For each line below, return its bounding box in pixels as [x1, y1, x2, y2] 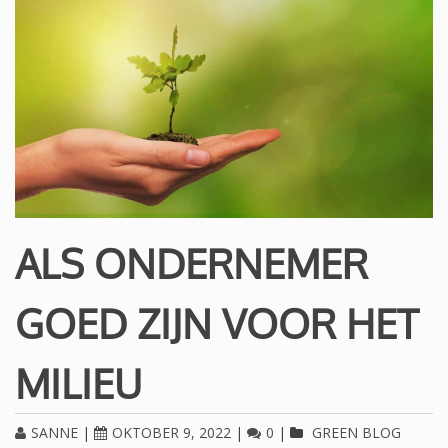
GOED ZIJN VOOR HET [15, 298, 418, 349]
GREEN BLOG [312, 423, 401, 443]
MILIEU [15, 358, 142, 409]
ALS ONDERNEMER [15, 238, 368, 289]
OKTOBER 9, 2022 [112, 423, 231, 443]
